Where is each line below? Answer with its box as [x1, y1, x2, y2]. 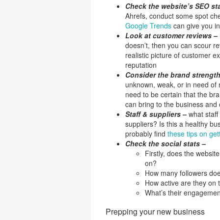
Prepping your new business [105, 206, 205, 217]
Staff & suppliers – [125, 109, 189, 119]
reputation [125, 60, 157, 70]
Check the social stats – [125, 138, 206, 148]
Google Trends [125, 21, 171, 30]
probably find [125, 129, 167, 138]
